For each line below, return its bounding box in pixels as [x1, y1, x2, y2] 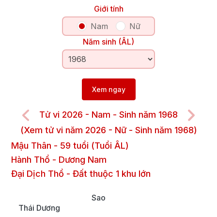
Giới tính [93, 4, 124, 14]
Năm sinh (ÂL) [83, 37, 134, 46]
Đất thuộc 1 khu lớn [73, 169, 151, 179]
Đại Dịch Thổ [11, 169, 64, 179]
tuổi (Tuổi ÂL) [71, 140, 129, 151]
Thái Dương [18, 203, 60, 213]
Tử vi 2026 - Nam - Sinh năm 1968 [39, 109, 178, 120]
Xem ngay [92, 85, 125, 93]
